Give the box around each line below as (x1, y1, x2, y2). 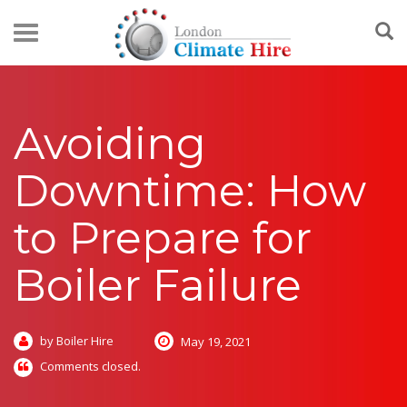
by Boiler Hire (40, 333, 114, 349)
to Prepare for (14, 212, 312, 264)
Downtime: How (14, 164, 366, 217)
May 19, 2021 (181, 333, 251, 350)
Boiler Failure (14, 259, 302, 312)
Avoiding (14, 117, 206, 170)
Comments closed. (40, 358, 141, 374)
